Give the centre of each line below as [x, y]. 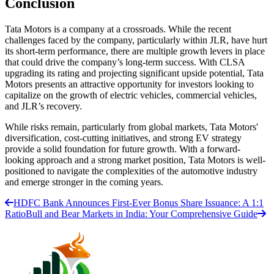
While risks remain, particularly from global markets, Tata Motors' [131, 127]
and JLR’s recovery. [43, 106]
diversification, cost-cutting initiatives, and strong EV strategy [123, 138]
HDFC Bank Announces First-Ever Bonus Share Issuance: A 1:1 [139, 202]
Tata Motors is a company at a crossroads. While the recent [118, 29]
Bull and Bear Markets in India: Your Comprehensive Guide [142, 213]
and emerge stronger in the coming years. [84, 182]
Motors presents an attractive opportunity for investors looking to [129, 84]
